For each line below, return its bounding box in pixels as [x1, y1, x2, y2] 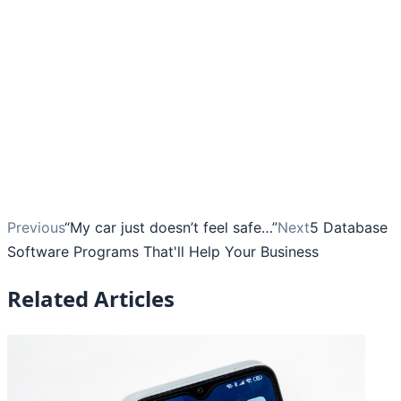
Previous [7, 218, 64, 236]
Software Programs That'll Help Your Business [7, 242, 319, 260]
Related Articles [7, 284, 175, 314]
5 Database [310, 218, 388, 236]
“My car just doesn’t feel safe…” [64, 218, 277, 236]
